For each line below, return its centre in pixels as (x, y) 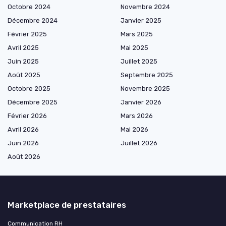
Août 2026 (24, 156)
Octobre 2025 (29, 88)
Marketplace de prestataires (67, 205)
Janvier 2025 (141, 20)
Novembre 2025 (145, 88)
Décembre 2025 (33, 102)
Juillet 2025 (139, 61)
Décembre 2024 (33, 20)
